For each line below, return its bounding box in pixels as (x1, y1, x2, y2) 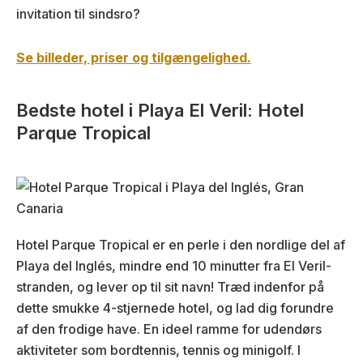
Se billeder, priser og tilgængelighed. (16, 49, 251, 66)
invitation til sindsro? (16, 6, 140, 23)
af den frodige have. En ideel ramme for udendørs (16, 321, 322, 338)
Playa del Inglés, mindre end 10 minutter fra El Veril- (16, 258, 331, 275)
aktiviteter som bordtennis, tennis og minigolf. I (16, 342, 301, 359)
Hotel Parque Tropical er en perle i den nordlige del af (16, 237, 345, 254)
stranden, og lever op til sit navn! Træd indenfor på (16, 279, 324, 296)
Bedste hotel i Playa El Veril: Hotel (16, 100, 304, 122)
